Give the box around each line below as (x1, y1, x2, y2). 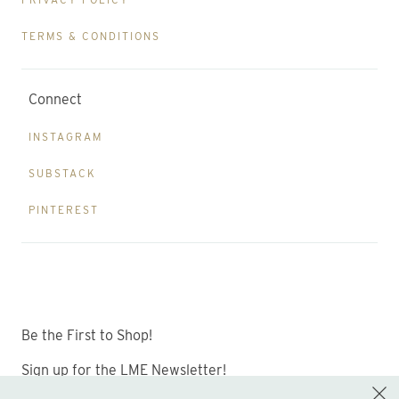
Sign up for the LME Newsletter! (29, 362, 226, 379)
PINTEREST (28, 203, 99, 217)
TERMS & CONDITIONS (21, 29, 160, 44)
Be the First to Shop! (21, 327, 152, 345)
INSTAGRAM (28, 130, 102, 144)
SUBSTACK (28, 167, 96, 181)
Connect (28, 91, 82, 109)
